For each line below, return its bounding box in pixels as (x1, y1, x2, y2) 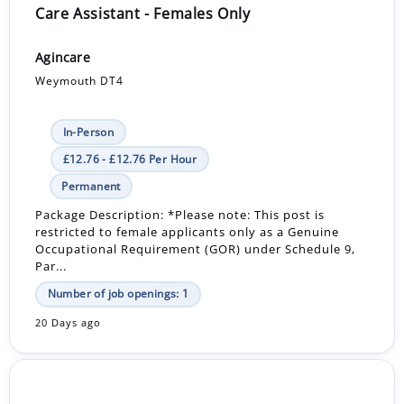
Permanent (61, 178, 121, 194)
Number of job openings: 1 (47, 286, 189, 302)
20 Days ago (35, 316, 102, 329)
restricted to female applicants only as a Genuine (35, 224, 340, 241)
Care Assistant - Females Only (35, 3, 251, 23)
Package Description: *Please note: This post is (35, 207, 326, 224)
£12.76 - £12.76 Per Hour (62, 151, 197, 167)
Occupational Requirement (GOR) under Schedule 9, (35, 241, 356, 258)
